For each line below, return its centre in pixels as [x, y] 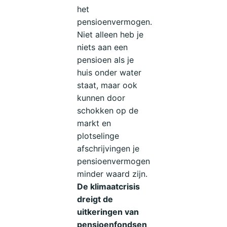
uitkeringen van [108, 212]
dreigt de [95, 199]
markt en [94, 123]
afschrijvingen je [108, 149]
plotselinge [98, 136]
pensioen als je [106, 60]
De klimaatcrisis [109, 187]
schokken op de [108, 111]
